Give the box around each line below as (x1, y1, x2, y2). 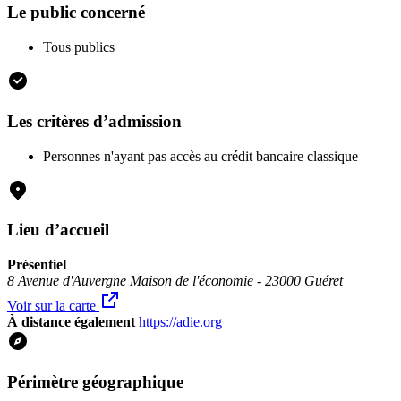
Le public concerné (7, 3, 145, 22)
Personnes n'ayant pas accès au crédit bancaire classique (43, 148, 358, 164)
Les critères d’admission (7, 111, 182, 131)
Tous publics (43, 39, 115, 55)
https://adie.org (139, 314, 222, 329)
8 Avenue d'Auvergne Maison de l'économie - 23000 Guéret (7, 273, 343, 288)
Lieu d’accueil (7, 220, 109, 240)
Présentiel (7, 257, 66, 272)
